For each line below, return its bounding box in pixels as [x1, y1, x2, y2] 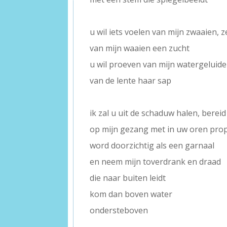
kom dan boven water [90, 188, 173, 200]
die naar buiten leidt [90, 172, 166, 184]
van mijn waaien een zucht [90, 43, 190, 54]
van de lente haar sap [90, 75, 172, 87]
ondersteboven [90, 205, 148, 216]
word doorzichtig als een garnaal [90, 140, 215, 152]
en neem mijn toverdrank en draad [90, 156, 221, 168]
